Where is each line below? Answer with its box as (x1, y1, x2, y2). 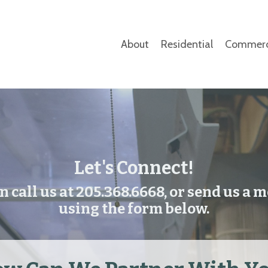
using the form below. (59, 200, 209, 218)
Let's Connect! (74, 157, 194, 179)
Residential (161, 38, 213, 51)
